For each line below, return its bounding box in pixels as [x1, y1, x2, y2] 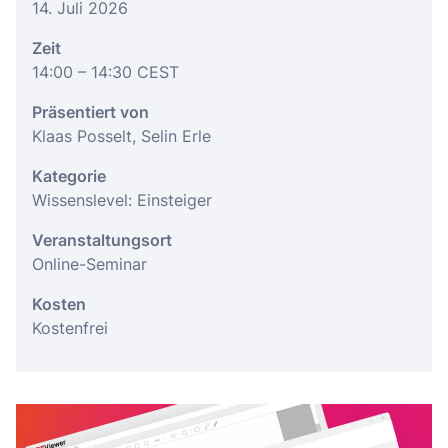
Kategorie [32, 166, 106, 186]
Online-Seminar [32, 254, 147, 274]
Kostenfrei [32, 318, 108, 338]
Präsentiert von [32, 102, 149, 122]
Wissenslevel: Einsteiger [32, 190, 212, 210]
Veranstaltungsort [32, 230, 172, 250]
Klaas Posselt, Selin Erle [32, 126, 211, 146]
